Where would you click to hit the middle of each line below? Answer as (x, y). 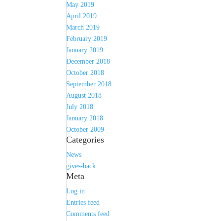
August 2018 (84, 95)
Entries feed (83, 203)
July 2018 (80, 107)
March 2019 (83, 27)
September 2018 (89, 84)
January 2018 (85, 118)
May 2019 (80, 5)
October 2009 (85, 129)
